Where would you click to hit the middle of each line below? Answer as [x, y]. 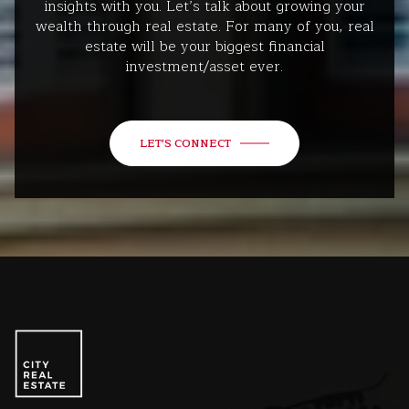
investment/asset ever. [204, 66]
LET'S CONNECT [185, 143]
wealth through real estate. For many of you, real [204, 26]
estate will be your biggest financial [204, 46]
